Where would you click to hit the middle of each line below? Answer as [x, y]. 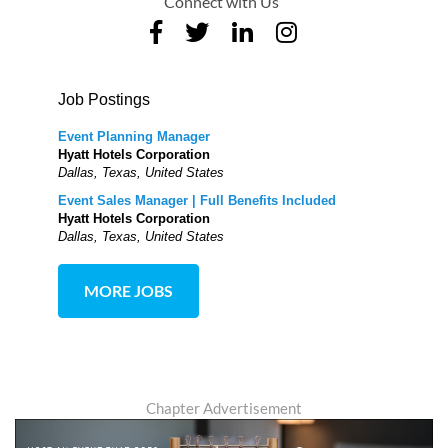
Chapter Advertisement [224, 408]
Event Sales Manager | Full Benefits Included [197, 201]
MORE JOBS [129, 291]
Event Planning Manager [134, 137]
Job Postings [104, 100]
